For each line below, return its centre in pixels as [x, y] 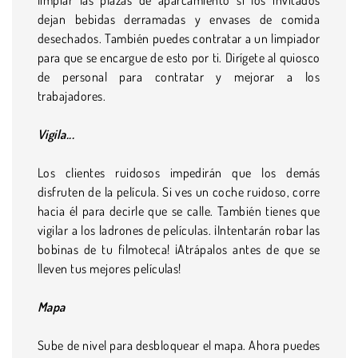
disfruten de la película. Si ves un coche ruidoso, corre [179, 191]
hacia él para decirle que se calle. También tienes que [179, 211]
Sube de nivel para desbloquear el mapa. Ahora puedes [179, 345]
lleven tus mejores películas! [109, 268]
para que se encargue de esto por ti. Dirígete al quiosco [179, 57]
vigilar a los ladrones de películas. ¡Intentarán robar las [179, 230]
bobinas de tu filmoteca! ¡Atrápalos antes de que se [179, 249]
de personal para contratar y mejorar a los [179, 76]
